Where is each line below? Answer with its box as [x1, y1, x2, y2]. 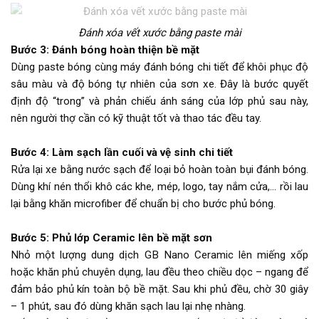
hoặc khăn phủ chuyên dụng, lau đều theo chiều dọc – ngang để [11, 265, 308, 278]
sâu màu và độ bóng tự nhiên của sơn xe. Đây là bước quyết [11, 77, 308, 90]
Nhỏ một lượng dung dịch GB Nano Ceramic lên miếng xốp [11, 248, 308, 261]
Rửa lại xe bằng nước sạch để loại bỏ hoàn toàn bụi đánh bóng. [11, 162, 308, 176]
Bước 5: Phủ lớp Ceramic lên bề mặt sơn [11, 231, 212, 244]
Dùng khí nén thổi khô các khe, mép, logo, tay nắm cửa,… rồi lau [11, 179, 308, 193]
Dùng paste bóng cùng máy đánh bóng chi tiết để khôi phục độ [11, 60, 308, 73]
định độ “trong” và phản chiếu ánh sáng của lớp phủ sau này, [11, 94, 308, 108]
